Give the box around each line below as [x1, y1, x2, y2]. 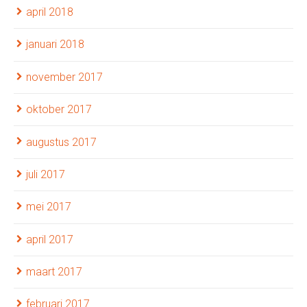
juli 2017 [26, 167, 65, 181]
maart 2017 [26, 265, 82, 279]
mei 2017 [26, 200, 71, 214]
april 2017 [26, 232, 73, 246]
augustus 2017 [26, 135, 97, 149]
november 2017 [26, 70, 103, 84]
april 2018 [26, 5, 73, 19]
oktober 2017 [26, 103, 92, 116]
